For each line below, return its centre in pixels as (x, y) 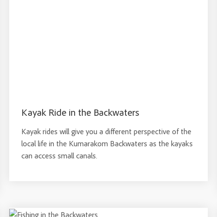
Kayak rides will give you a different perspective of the (106, 131)
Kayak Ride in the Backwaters (80, 112)
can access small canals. (59, 155)
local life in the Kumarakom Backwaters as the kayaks (107, 143)
